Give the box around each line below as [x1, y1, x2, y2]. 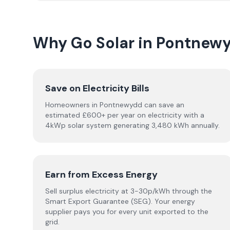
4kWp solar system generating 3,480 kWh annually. [45, 121, 220, 130]
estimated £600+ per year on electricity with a [45, 110, 204, 120]
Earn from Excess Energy [45, 168, 158, 181]
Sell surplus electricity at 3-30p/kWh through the [45, 186, 212, 196]
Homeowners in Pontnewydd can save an [45, 100, 184, 109]
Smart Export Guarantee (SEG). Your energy [45, 197, 195, 206]
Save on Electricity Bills [45, 82, 149, 94]
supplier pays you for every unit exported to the [45, 207, 208, 216]
